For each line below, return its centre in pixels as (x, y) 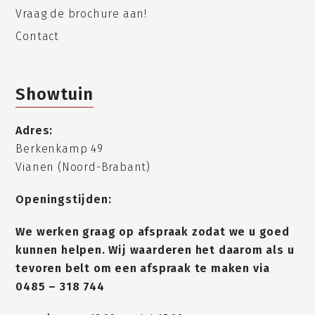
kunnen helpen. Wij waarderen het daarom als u (155, 250)
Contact (38, 36)
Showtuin (54, 94)
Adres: (34, 130)
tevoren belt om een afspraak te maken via (143, 268)
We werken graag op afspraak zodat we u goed (153, 231)
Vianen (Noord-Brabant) (83, 167)
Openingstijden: (64, 199)
